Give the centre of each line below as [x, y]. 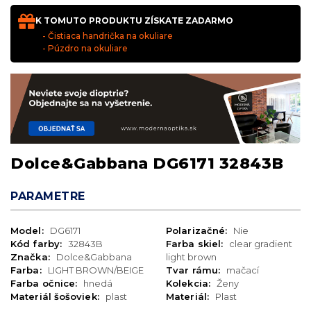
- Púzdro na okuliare [85, 48]
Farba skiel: [196, 244]
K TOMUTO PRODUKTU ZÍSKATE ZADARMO [134, 21]
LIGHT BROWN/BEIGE [95, 270]
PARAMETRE [48, 196]
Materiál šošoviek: [56, 297]
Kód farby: [38, 244]
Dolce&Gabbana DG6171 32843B [147, 164]
